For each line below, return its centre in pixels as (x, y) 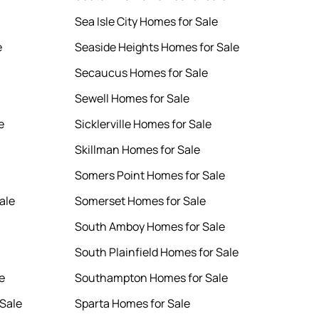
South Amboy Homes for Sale (150, 227)
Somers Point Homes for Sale (150, 176)
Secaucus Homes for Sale (142, 73)
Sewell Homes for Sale (132, 99)
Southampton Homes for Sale (152, 278)
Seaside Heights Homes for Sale (157, 47)
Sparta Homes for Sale (133, 304)
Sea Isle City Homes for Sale (147, 22)
